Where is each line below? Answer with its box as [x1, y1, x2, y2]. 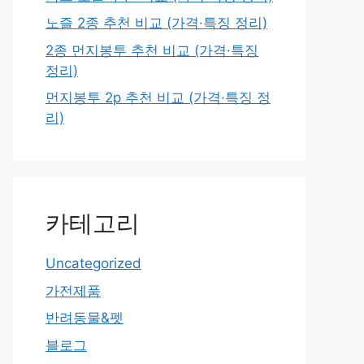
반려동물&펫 [45, 310, 123, 326]
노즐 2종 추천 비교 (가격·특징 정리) [45, 15, 267, 31]
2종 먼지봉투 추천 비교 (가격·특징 [45, 41, 258, 58]
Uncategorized [45, 255, 141, 271]
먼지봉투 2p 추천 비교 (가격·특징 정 [45, 89, 271, 106]
